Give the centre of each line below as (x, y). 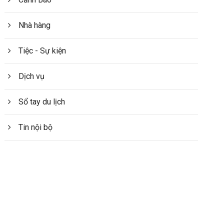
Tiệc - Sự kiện (42, 51)
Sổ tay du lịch (42, 102)
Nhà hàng (35, 25)
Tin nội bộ (36, 127)
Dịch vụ (32, 76)
